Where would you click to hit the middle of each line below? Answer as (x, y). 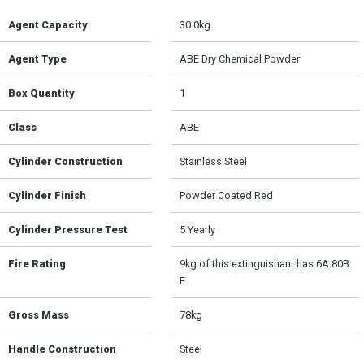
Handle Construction (62, 349)
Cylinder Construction (65, 162)
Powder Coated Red (227, 196)
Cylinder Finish (47, 196)
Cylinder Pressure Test (68, 230)
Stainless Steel (214, 162)
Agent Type (37, 59)
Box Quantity (41, 93)
